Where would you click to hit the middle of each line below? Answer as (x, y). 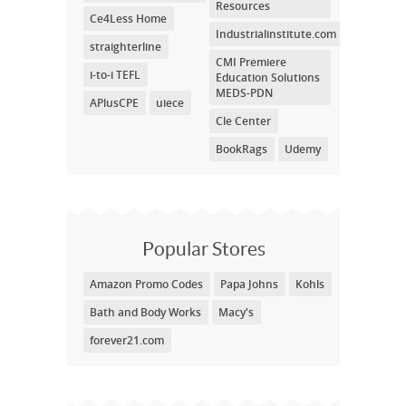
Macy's (236, 312)
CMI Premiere (251, 62)
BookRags (241, 149)
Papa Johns (249, 284)
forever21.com (127, 340)
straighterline (126, 47)
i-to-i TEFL (115, 75)
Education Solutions (267, 77)
